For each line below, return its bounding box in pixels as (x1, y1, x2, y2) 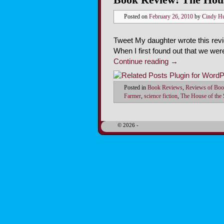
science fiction (144, 93, 177, 100)
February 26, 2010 (149, 13, 193, 20)
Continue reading (113, 57, 170, 66)
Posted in (124, 84, 146, 91)
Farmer (124, 93, 141, 100)
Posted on (124, 13, 149, 20)
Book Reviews (147, 84, 182, 91)
